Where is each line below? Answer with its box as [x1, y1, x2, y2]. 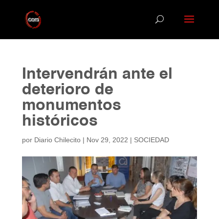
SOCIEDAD [133, 136, 169, 144]
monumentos [22, 98, 121, 113]
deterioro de [22, 82, 113, 98]
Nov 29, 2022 [86, 136, 128, 144]
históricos [22, 113, 98, 129]
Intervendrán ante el [22, 66, 173, 82]
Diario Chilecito [34, 136, 81, 144]
